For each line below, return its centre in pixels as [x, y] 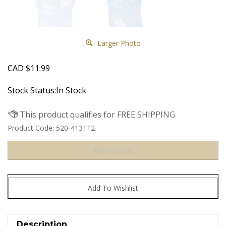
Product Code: [31, 128]
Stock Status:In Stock [47, 90]
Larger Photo [118, 43]
